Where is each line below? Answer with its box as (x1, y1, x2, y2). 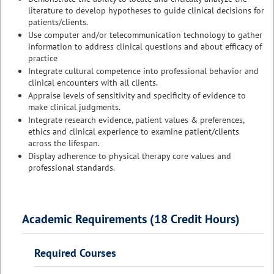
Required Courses (34, 246, 116, 260)
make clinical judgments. (28, 102, 120, 113)
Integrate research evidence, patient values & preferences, (28, 114, 244, 125)
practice (28, 53, 57, 64)
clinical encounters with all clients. (28, 77, 158, 88)
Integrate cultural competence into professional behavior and (28, 65, 259, 76)
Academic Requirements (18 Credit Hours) (22, 211, 240, 227)
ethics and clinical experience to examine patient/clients (28, 126, 239, 137)
